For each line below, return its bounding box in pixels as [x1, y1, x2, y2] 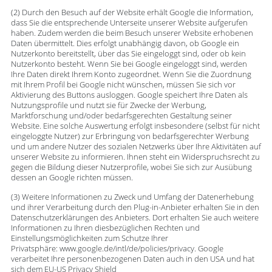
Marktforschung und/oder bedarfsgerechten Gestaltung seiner [10, 110, 232, 121]
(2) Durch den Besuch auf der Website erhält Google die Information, [10, 7, 253, 18]
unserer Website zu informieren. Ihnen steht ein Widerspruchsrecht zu [10, 152, 260, 163]
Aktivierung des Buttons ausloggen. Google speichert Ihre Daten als [10, 90, 248, 101]
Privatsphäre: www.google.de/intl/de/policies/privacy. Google [10, 243, 223, 254]
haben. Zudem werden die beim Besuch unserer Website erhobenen [10, 28, 253, 39]
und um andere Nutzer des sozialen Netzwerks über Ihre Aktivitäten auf [10, 141, 261, 152]
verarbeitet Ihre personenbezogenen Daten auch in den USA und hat [10, 253, 254, 264]
